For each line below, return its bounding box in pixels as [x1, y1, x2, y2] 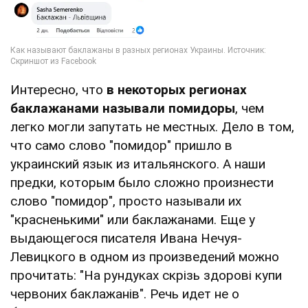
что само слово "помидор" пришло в [10, 137, 232, 153]
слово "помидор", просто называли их [10, 192, 241, 209]
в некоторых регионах [107, 81, 247, 98]
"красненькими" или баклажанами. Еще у [10, 211, 255, 228]
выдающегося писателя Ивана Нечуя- [10, 230, 242, 246]
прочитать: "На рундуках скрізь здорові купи [10, 267, 282, 283]
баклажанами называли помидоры [10, 100, 235, 116]
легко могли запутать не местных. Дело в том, [10, 118, 294, 135]
